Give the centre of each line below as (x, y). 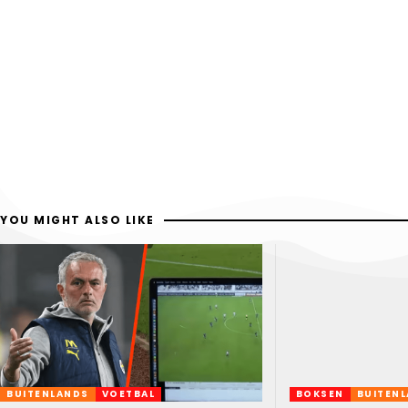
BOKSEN (320, 393)
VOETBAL (128, 393)
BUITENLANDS (48, 393)
